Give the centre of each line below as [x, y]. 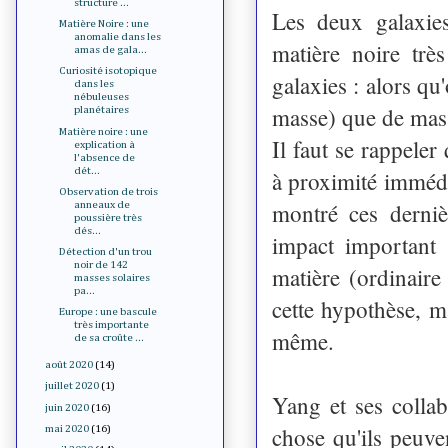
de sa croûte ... [109, 338]
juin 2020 [67, 407]
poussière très [108, 217]
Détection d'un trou [106, 252]
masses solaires [112, 278]
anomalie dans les [118, 37]
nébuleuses [102, 97]
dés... [88, 230]
